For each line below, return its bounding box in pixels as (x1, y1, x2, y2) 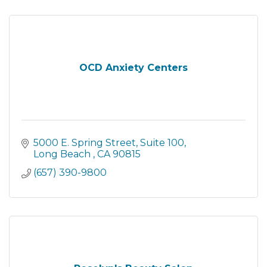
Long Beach (33, 148, 93, 160)
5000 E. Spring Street (33, 136, 136, 148)
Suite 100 (140, 136, 184, 148)
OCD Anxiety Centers (79, 61, 188, 73)
